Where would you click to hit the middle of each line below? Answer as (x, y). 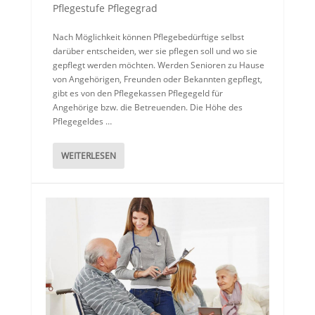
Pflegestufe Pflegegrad (105, 8)
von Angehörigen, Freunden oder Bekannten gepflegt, (157, 79)
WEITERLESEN (88, 156)
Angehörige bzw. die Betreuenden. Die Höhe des (147, 107)
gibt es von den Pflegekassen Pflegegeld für (137, 93)
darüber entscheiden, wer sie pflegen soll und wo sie (155, 51)
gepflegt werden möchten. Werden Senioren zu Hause (158, 65)
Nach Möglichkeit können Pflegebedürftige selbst (148, 37)
